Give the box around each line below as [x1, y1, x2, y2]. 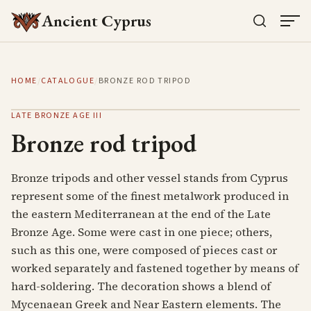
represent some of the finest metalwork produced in [11, 188, 289, 203]
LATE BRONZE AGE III [11, 110, 103, 121]
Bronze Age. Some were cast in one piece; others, [11, 224, 272, 239]
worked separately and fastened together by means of [11, 260, 299, 276]
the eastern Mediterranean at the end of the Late [11, 206, 271, 221]
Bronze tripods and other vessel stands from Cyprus [11, 170, 288, 185]
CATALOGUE [41, 75, 95, 87]
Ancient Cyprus [42, 10, 151, 31]
